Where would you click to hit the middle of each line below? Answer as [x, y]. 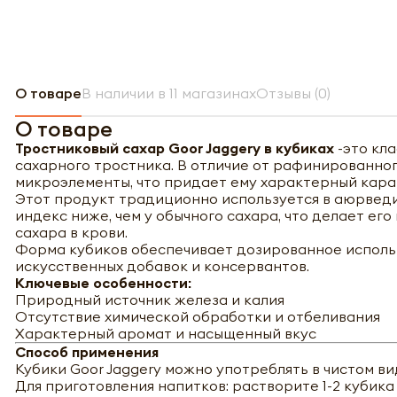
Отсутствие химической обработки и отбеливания [198, 316]
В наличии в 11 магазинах [169, 93]
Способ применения [87, 351]
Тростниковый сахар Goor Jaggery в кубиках [176, 148]
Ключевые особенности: [103, 282]
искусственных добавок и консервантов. [162, 265]
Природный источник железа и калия [150, 299]
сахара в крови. [71, 232]
